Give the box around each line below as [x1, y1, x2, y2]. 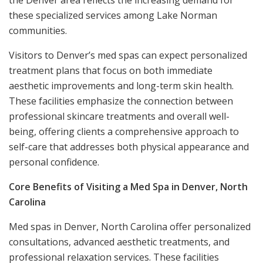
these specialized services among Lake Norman [9, 8, 217, 22]
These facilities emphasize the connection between [9, 94, 233, 107]
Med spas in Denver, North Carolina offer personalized [9, 220, 251, 233]
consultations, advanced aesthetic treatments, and [9, 235, 230, 248]
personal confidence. [9, 155, 99, 168]
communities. [9, 23, 67, 37]
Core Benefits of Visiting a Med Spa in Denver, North [9, 180, 248, 193]
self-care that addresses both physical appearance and [9, 140, 249, 153]
